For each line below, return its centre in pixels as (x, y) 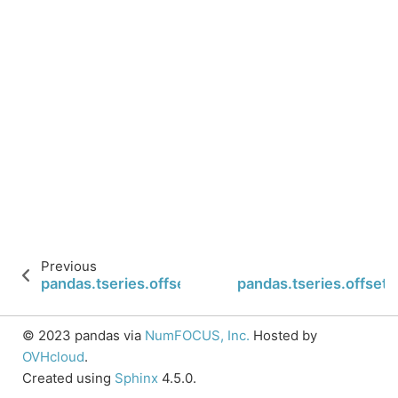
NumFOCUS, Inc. (197, 335)
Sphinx (136, 378)
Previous (69, 266)
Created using (68, 378)
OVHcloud (53, 357)
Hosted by (283, 335)
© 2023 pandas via (84, 335)
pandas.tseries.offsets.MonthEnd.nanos (182, 283)
